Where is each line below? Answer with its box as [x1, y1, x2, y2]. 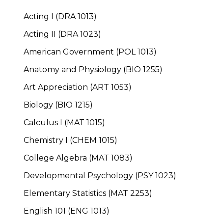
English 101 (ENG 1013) [24, 206, 110, 216]
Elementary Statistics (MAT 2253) [24, 188, 152, 198]
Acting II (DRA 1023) [24, 29, 101, 39]
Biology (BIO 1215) [24, 100, 93, 110]
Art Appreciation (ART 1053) [24, 82, 132, 92]
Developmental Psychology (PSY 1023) [24, 170, 176, 180]
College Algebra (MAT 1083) [24, 153, 133, 163]
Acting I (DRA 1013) [24, 11, 97, 21]
